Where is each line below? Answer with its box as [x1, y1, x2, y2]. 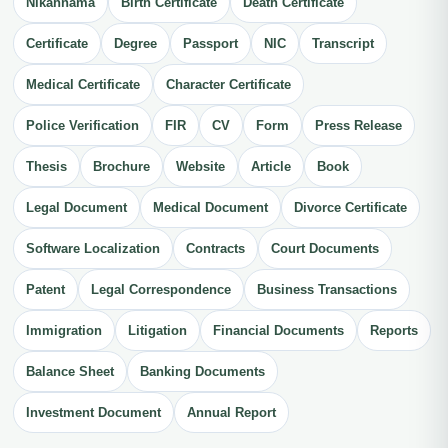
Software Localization [26, 241, 160, 257]
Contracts [186, 241, 245, 257]
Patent [26, 282, 65, 298]
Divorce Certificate [294, 200, 407, 216]
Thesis [26, 159, 67, 175]
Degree [114, 36, 157, 52]
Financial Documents [213, 323, 344, 339]
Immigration [26, 323, 102, 339]
